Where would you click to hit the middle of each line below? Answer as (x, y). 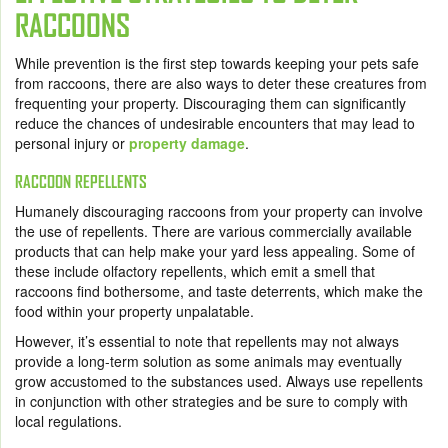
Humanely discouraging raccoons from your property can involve (219, 211)
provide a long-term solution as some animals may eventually (208, 361)
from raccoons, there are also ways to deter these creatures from (221, 83)
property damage (187, 143)
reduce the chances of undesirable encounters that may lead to (215, 123)
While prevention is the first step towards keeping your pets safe (217, 63)
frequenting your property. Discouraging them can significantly (210, 103)
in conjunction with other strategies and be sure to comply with (211, 401)
